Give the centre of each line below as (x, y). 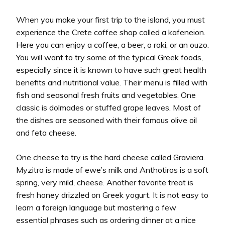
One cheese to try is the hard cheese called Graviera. (110, 157)
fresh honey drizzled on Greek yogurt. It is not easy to (112, 195)
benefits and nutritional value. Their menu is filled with (112, 82)
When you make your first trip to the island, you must (110, 19)
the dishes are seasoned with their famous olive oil (106, 120)
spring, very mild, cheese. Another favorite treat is (105, 182)
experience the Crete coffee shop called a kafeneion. (111, 32)
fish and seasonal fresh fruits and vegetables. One (106, 95)
